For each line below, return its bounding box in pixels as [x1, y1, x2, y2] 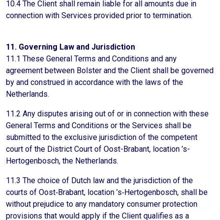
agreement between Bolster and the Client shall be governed [6, 66, 214, 75]
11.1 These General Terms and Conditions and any [6, 54, 177, 63]
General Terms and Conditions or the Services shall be [6, 121, 192, 130]
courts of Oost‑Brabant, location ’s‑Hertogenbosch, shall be [6, 188, 208, 197]
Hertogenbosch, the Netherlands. [6, 156, 118, 165]
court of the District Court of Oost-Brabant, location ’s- [6, 144, 190, 154]
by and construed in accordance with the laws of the [6, 78, 183, 87]
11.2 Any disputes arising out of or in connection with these [6, 109, 209, 118]
